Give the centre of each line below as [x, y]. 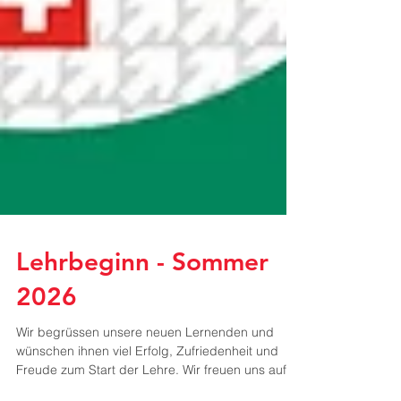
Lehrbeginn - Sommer [142, 301]
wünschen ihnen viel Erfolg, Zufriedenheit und [147, 390]
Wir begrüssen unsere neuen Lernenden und [145, 371]
